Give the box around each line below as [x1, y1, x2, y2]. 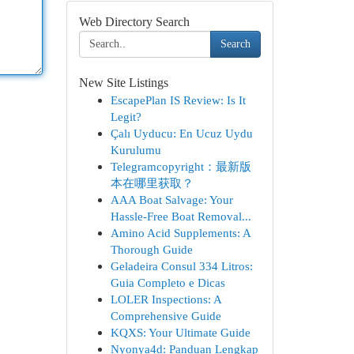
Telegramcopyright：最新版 [110, 160, 251, 173]
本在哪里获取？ [110, 176, 194, 190]
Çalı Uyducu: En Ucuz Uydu [110, 126, 253, 140]
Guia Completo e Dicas [110, 276, 225, 289]
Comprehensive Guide [110, 309, 221, 322]
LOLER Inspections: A [110, 292, 221, 306]
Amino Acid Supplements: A [110, 226, 250, 239]
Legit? [110, 110, 141, 123]
